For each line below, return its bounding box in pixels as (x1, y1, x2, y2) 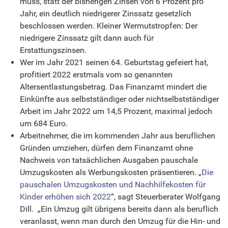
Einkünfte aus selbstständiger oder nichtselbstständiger (20, 94, 219, 104)
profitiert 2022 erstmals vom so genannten (20, 69, 173, 79)
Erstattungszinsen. (20, 45, 87, 55)
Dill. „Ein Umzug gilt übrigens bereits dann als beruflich (20, 204, 218, 214)
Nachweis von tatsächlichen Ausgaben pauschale (20, 155, 198, 165)
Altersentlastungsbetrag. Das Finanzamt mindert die (20, 81, 207, 92)
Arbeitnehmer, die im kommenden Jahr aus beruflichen (20, 130, 215, 140)
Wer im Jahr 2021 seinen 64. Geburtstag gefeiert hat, (20, 57, 208, 67)
